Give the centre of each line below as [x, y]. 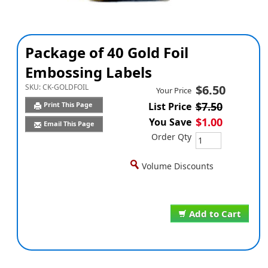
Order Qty [171, 137]
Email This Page [69, 124]
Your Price [173, 91]
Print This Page [69, 105]
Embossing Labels [88, 72]
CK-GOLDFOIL [65, 87]
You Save [170, 122]
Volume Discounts [177, 166]
